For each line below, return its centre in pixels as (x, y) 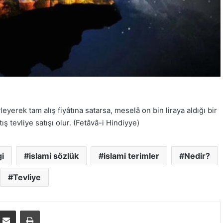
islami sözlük (54, 156)
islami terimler (131, 156)
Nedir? (197, 156)
